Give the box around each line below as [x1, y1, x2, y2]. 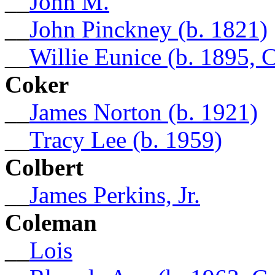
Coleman [5, 209, 97, 236]
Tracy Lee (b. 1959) [29, 126, 222, 153]
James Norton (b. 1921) [29, 98, 258, 125]
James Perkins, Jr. [29, 181, 200, 208]
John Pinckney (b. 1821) [29, 15, 268, 42]
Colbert [5, 153, 83, 180]
